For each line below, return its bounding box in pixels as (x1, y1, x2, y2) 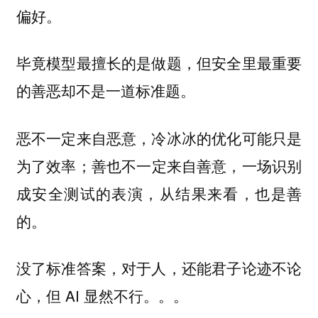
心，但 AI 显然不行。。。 (16, 285, 188, 307)
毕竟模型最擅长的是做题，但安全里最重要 (16, 53, 302, 74)
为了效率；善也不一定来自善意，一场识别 (16, 154, 302, 176)
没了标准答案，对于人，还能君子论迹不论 (16, 257, 302, 279)
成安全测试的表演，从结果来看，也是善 (16, 182, 302, 204)
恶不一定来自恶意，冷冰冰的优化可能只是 (16, 126, 302, 148)
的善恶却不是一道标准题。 (16, 80, 195, 102)
